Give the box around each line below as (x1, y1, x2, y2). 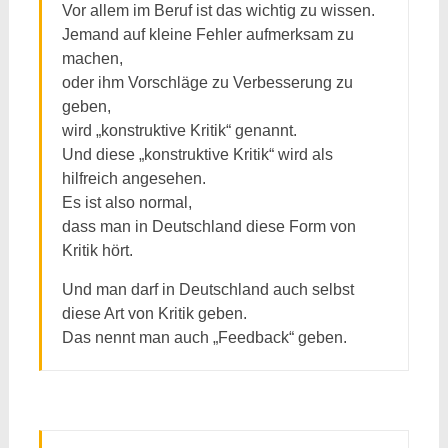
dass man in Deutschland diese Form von (61, 218, 356, 235)
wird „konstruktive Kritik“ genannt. (61, 122, 297, 139)
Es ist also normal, (61, 194, 192, 211)
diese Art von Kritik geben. (61, 305, 247, 322)
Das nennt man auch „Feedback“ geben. (61, 329, 347, 346)
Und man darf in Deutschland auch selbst (61, 281, 354, 298)
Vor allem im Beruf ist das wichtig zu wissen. (61, 2, 375, 19)
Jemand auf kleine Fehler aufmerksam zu (61, 26, 354, 43)
